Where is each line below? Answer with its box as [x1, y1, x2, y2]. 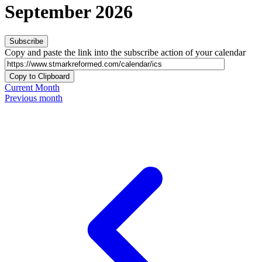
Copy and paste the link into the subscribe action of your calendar [5, 47, 246, 58]
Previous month [5, 93, 63, 104]
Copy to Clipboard [9, 72, 70, 81]
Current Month [5, 82, 60, 93]
